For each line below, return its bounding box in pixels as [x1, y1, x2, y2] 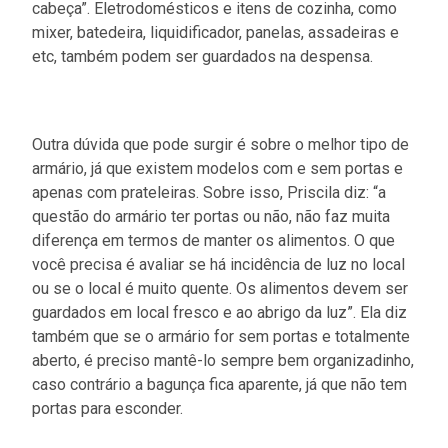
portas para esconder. [32, 398, 183, 418]
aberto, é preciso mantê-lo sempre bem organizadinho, [32, 350, 414, 370]
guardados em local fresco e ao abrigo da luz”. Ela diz [32, 302, 407, 322]
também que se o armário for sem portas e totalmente [32, 326, 410, 346]
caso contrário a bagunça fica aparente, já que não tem [32, 374, 407, 394]
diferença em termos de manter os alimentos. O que [32, 230, 395, 250]
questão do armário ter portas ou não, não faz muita [32, 206, 390, 226]
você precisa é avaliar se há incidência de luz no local [32, 254, 405, 274]
